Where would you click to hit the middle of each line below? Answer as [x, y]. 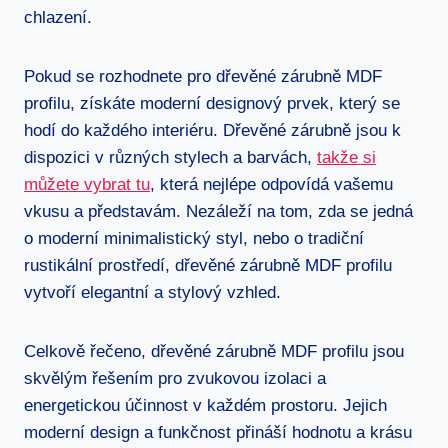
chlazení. [58, 17]
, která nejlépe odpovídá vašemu [271, 184]
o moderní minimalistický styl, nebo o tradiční [194, 238]
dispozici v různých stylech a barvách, [170, 157]
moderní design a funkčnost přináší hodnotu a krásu [218, 432]
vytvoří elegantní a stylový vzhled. [152, 292]
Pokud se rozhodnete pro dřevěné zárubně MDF [203, 76]
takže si [346, 157]
